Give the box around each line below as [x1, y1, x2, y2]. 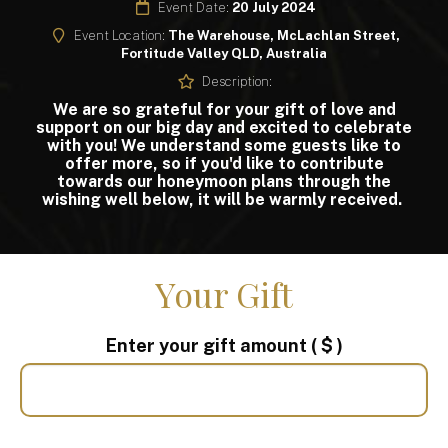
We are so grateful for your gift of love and [52, 100, 396, 120]
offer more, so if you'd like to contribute [64, 154, 384, 174]
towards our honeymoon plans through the [57, 172, 391, 192]
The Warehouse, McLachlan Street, [168, 28, 400, 44]
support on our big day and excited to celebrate [36, 118, 412, 138]
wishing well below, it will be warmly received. [42, 190, 406, 210]
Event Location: [74, 28, 168, 44]
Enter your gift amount [105, 335, 311, 357]
